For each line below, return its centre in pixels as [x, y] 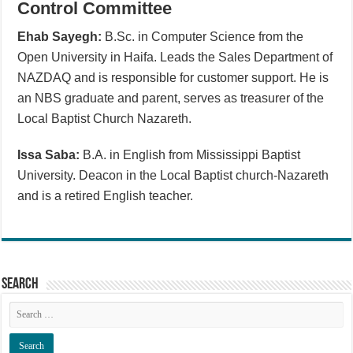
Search [20, 284]
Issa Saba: [49, 154]
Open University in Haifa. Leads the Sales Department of [175, 57]
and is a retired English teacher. [106, 195]
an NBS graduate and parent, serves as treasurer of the [171, 98]
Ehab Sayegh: [60, 36]
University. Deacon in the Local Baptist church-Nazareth [173, 175]
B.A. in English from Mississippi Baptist [190, 154]
